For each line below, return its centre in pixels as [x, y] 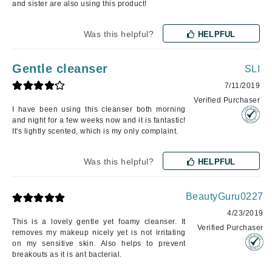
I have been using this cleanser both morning [99, 109]
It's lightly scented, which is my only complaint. [95, 131]
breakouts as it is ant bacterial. [67, 254]
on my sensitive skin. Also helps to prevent [99, 243]
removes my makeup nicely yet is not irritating [99, 232]
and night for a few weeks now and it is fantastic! [99, 120]
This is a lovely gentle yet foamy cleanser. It [99, 221]
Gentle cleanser [60, 68]
